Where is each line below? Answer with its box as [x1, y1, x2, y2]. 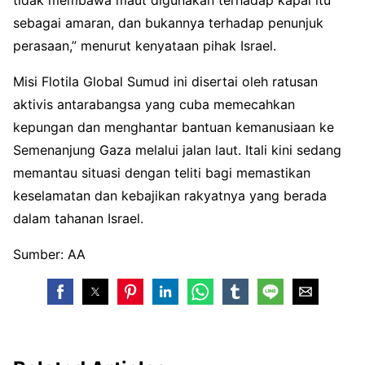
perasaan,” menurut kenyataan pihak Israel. [13, 37, 276, 55]
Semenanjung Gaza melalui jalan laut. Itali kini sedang [13, 142, 341, 159]
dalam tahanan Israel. [13, 210, 143, 227]
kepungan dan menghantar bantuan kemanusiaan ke [13, 119, 334, 136]
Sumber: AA [13, 246, 86, 263]
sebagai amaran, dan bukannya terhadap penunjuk [13, 15, 323, 32]
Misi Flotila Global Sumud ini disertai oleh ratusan [13, 73, 318, 90]
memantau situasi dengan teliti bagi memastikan [13, 165, 310, 182]
